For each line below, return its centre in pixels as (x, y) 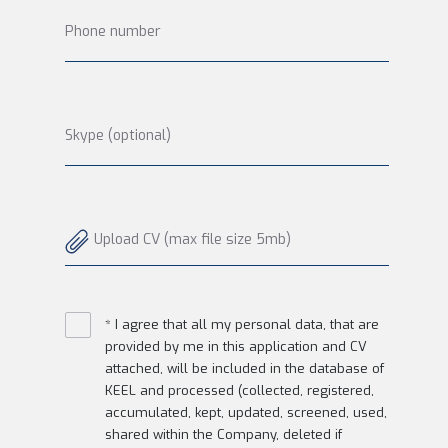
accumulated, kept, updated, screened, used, (246, 412)
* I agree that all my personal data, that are (242, 324)
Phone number (113, 31)
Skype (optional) (118, 135)
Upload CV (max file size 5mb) (192, 239)
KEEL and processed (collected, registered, (239, 390)
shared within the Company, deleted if (223, 434)
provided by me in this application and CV (236, 346)
